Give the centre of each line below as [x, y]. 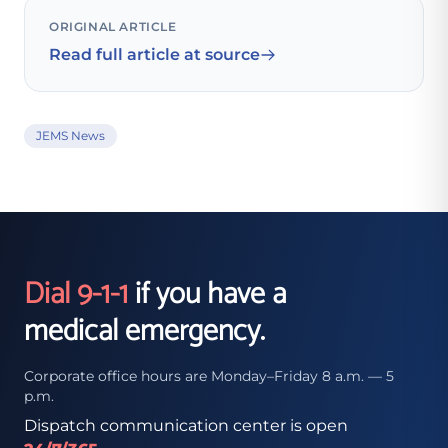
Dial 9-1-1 [76, 294]
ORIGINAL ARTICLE [113, 26]
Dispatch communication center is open [186, 425]
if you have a [207, 294]
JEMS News [70, 135]
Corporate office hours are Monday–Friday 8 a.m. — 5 [209, 376]
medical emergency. [144, 331]
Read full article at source [154, 54]
